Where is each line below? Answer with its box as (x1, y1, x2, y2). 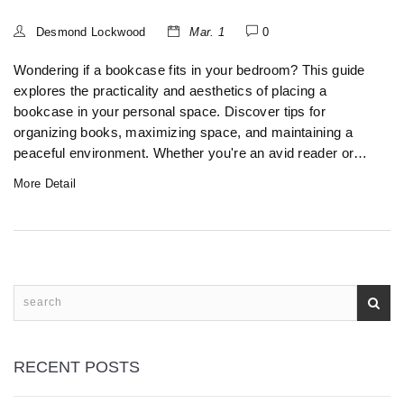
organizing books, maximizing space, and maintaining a (14, 125, 353, 141)
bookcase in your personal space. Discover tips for (14, 105, 326, 120)
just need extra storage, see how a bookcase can (14, 167, 316, 182)
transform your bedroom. (14, 188, 166, 203)
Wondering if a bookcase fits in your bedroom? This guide (14, 63, 365, 78)
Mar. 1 (186, 25, 225, 40)
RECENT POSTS (14, 358, 140, 377)
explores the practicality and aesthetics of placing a (14, 84, 326, 99)
